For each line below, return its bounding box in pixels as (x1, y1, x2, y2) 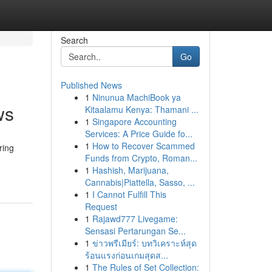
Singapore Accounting (92, 115, 177, 127)
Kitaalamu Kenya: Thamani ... (84, 103, 199, 115)
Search (60, 34, 88, 46)
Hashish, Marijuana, (92, 164, 169, 176)
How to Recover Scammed (92, 140, 195, 152)
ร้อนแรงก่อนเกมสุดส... (84, 249, 168, 261)
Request (84, 200, 117, 212)
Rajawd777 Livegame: (92, 212, 178, 225)
